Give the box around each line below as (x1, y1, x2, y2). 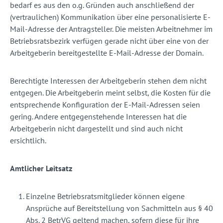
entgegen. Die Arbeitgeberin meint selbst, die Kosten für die (10, 88, 211, 98)
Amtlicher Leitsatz (10, 163, 72, 174)
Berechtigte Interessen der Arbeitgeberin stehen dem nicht (10, 76, 207, 86)
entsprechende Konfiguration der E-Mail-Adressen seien (10, 100, 200, 110)
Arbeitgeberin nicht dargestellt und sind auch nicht (10, 123, 183, 134)
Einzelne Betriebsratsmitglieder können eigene (26, 191, 185, 202)
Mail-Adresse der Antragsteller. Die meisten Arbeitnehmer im (10, 24, 213, 34)
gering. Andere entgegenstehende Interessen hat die (10, 111, 187, 122)
